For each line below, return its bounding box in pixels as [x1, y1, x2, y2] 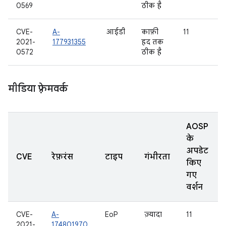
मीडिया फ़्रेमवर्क [8, 82, 68, 95]
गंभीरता [144, 152, 170, 162]
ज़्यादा [144, 210, 162, 219]
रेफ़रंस [51, 152, 73, 162]
